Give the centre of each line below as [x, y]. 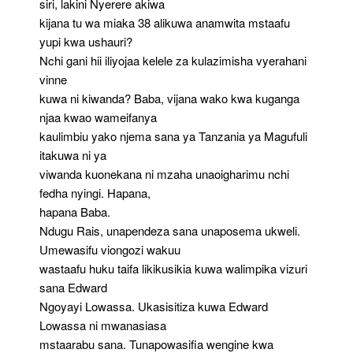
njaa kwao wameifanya [98, 117]
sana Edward [73, 287]
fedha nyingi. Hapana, [95, 192]
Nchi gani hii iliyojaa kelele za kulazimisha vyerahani [173, 60]
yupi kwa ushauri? [86, 41]
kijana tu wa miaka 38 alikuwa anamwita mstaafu [165, 22]
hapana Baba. [75, 211]
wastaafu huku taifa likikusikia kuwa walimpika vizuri [173, 268]
